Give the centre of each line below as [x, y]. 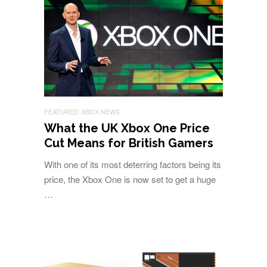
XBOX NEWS [100, 112]
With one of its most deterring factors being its [133, 164]
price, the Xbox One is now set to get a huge [130, 179]
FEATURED [61, 112]
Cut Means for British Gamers [129, 143]
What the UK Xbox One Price [127, 128]
